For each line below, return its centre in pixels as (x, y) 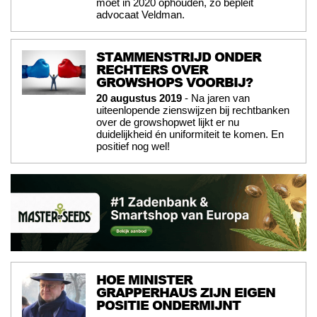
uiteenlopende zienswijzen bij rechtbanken (193, 110)
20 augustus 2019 (139, 98)
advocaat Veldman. (140, 15)
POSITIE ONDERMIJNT (168, 305)
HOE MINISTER (144, 280)
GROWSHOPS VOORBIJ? (174, 82)
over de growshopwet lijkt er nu (168, 122)
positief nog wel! (133, 146)
